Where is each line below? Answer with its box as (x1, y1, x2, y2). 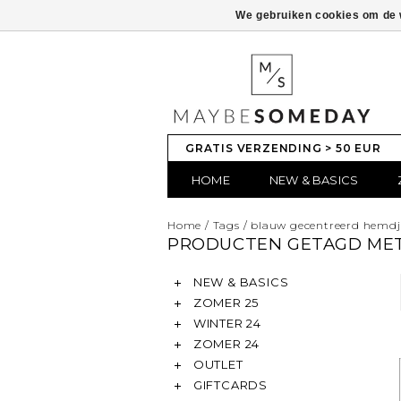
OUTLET (190, 357, 243, 371)
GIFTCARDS (190, 378, 268, 392)
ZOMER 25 (190, 295, 260, 310)
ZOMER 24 (190, 337, 260, 351)
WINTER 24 (190, 316, 261, 330)
